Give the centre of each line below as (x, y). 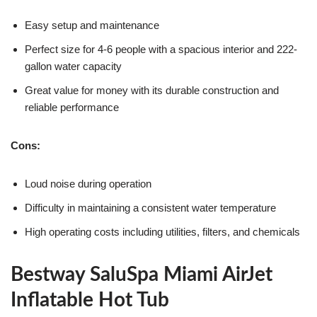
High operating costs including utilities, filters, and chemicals (162, 231)
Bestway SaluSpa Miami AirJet (142, 274)
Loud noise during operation (88, 183)
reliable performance (72, 107)
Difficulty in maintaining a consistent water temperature (150, 207)
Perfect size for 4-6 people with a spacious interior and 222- (161, 49)
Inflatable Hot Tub (90, 300)
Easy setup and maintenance (92, 25)
